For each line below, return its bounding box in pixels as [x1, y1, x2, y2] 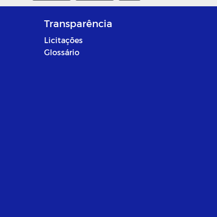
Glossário [44, 47, 79, 57]
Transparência [44, 17, 112, 30]
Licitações [44, 35, 83, 45]
